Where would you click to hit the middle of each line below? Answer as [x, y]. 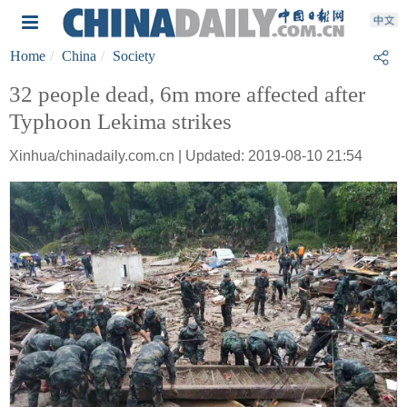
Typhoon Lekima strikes [120, 121]
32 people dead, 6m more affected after [187, 94]
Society [134, 56]
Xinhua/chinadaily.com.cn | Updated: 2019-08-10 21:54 [186, 156]
